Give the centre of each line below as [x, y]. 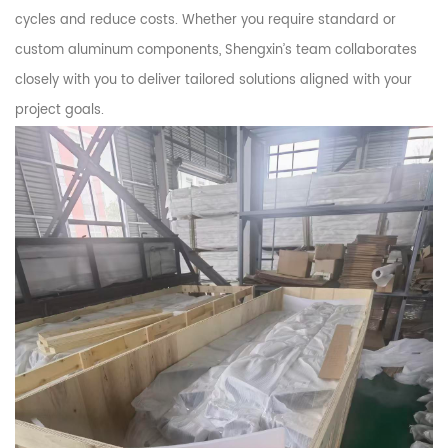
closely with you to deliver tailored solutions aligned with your [213, 80]
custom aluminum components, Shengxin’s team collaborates [216, 50]
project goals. [59, 110]
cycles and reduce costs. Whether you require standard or [205, 20]
